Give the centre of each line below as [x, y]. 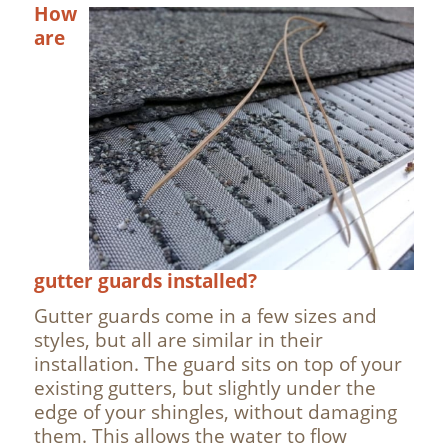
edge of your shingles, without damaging [215, 411]
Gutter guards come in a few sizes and [205, 315]
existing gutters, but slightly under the [204, 387]
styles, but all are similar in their [178, 339]
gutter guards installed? [145, 280]
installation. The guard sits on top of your [217, 363]
